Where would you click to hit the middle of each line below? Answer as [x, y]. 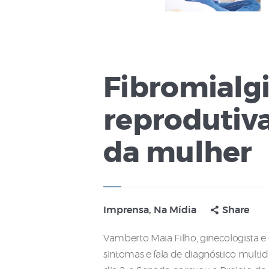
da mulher [178, 154]
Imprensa [126, 210]
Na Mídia [175, 210]
